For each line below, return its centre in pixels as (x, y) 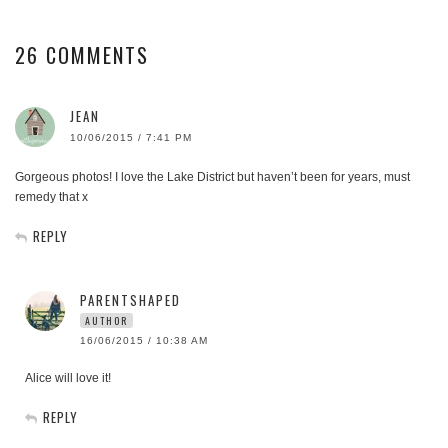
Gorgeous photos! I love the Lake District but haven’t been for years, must (212, 177)
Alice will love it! (68, 378)
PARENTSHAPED (130, 300)
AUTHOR (106, 321)
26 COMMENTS (82, 55)
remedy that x (51, 197)
